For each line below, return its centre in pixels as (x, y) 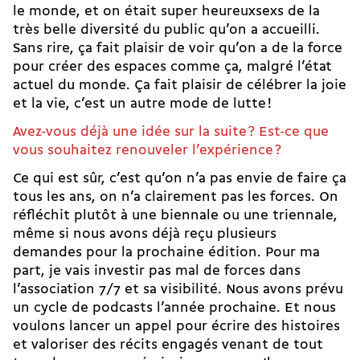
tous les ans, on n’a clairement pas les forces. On (176, 197)
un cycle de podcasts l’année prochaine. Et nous (174, 308)
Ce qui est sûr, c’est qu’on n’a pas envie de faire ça (180, 178)
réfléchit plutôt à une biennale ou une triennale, (175, 215)
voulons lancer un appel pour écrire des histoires (176, 326)
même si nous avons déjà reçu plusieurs (145, 234)
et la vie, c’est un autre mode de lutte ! (142, 104)
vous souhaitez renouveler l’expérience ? (149, 150)
